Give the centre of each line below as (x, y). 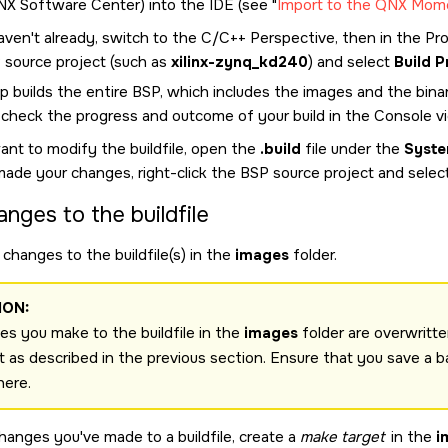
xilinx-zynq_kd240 (239, 62)
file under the (352, 149)
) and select (351, 62)
